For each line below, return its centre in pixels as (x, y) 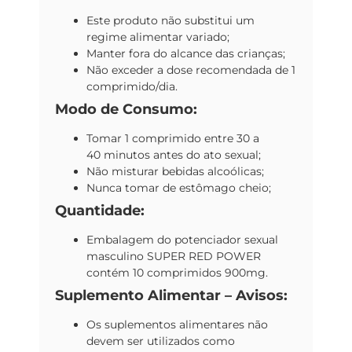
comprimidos (183, 273)
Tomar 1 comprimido (144, 139)
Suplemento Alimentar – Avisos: (171, 296)
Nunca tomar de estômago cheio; (180, 188)
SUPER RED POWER (204, 257)
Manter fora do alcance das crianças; (186, 54)
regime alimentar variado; (158, 37)
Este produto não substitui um (170, 21)
